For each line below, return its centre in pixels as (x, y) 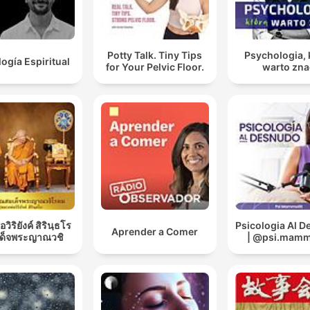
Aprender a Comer (155, 231)
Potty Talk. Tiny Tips (155, 55)
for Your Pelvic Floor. (155, 67)
